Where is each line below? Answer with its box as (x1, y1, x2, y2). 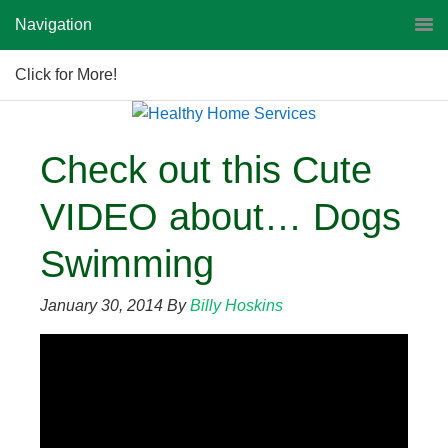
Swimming (40, 243, 214, 285)
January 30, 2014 (40, 297, 163, 314)
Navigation (15, 16, 92, 33)
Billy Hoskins (190, 297, 283, 314)
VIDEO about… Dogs (40, 196, 401, 238)
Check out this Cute (40, 149, 372, 191)
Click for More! (15, 66, 117, 83)
